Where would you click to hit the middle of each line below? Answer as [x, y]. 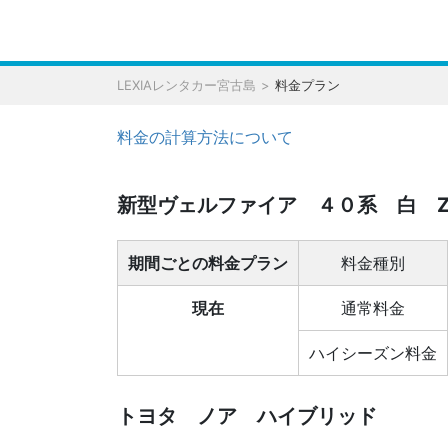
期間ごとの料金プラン [208, 263]
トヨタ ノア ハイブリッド [247, 416]
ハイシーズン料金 [373, 353]
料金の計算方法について [205, 137]
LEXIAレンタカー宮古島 [186, 85]
